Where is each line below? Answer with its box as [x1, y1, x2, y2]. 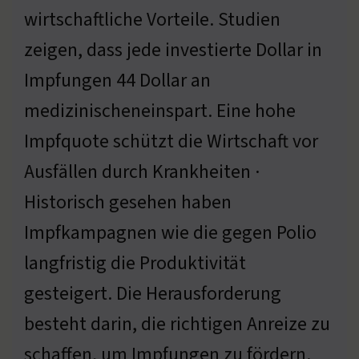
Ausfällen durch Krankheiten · [24, 158, 260, 185]
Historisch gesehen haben [24, 188, 232, 216]
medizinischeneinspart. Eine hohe [24, 97, 296, 124]
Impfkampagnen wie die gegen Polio [24, 219, 317, 246]
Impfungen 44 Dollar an [24, 67, 211, 94]
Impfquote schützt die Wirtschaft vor [24, 127, 318, 155]
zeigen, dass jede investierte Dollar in [24, 36, 322, 63]
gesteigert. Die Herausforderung [24, 280, 281, 307]
